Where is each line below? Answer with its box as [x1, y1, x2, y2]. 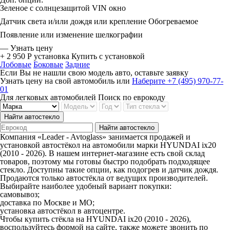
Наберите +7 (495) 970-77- [132, 76, 223, 85]
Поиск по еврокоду [98, 93, 165, 102]
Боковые [33, 60, 63, 69]
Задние [65, 60, 90, 69]
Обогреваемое [148, 17, 198, 26]
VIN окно [92, 4, 126, 12]
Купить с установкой [71, 52, 145, 61]
